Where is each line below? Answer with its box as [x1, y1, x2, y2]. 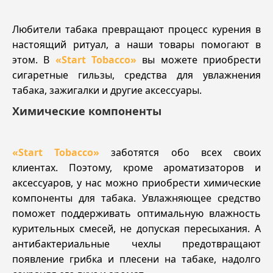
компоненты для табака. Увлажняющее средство [12, 191, 261, 205]
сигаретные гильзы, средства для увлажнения [12, 68, 261, 82]
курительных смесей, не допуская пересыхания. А [12, 221, 261, 235]
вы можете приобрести [136, 52, 261, 66]
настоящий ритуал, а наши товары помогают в [12, 37, 261, 51]
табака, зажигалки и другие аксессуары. [12, 83, 202, 97]
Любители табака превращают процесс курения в [12, 22, 261, 36]
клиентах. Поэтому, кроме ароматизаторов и [12, 160, 261, 174]
